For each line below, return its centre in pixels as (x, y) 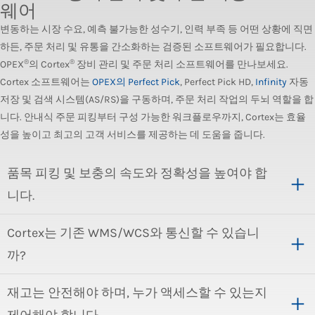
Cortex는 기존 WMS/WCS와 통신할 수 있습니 (133, 233)
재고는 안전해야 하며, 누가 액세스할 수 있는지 (137, 292)
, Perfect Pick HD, (218, 82)
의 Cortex (49, 64)
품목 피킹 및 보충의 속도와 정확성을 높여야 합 (137, 173)
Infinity (271, 82)
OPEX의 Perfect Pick (136, 82)
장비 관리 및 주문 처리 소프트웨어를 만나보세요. (181, 64)
